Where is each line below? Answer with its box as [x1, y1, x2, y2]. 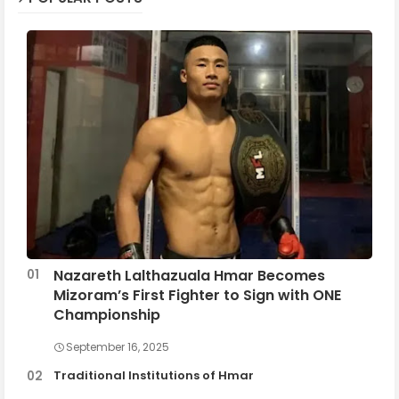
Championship [53, 304, 160, 325]
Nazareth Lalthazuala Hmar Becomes [53, 265, 325, 286]
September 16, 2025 [66, 338, 169, 354]
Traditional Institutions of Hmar [53, 366, 254, 384]
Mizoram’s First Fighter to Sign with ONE [53, 284, 341, 305]
